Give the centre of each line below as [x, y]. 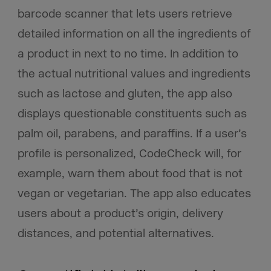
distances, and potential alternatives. [116, 233]
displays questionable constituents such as [132, 113]
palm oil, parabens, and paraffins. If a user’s [132, 133]
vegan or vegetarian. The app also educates [134, 193]
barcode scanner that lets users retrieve [125, 14]
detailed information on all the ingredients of [134, 34]
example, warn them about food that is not [130, 173]
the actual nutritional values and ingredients [134, 73]
